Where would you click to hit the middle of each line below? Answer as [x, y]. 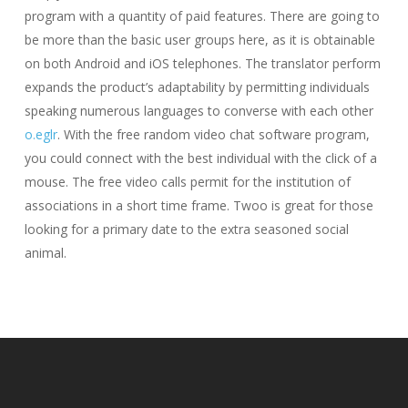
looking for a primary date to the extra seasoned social [186, 229]
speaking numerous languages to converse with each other [199, 111]
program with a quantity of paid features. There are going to [202, 16]
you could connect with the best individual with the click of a [200, 158]
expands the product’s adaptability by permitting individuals [197, 87]
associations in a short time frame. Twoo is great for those [199, 205]
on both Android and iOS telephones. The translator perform [202, 63]
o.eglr [41, 134]
